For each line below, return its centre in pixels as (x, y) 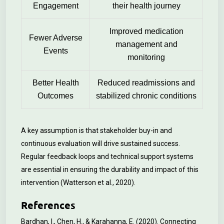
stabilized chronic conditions (146, 96)
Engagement (55, 6)
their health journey (146, 6)
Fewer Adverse (55, 38)
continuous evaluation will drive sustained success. (100, 143)
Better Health (55, 83)
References (48, 205)
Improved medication (146, 31)
